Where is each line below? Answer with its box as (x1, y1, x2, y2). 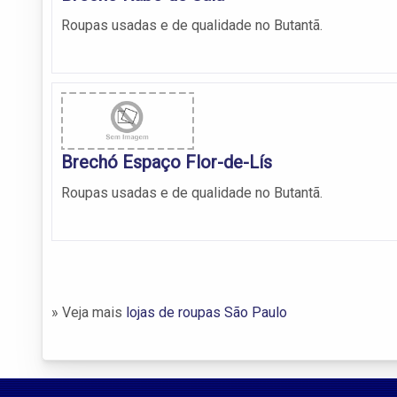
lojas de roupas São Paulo (126, 304, 287, 322)
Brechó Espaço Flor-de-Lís (61, 152, 272, 174)
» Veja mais (51, 304, 126, 322)
